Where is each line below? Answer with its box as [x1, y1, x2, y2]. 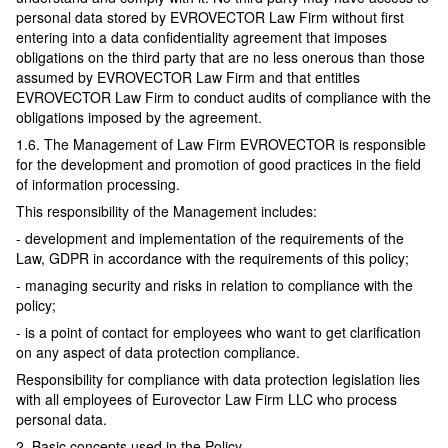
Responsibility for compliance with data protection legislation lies [16, 369, 420, 390]
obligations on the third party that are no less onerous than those [16, 47, 425, 68]
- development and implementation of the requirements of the [16, 228, 404, 249]
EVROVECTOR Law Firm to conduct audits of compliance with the [16, 87, 431, 108]
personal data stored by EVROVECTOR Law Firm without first [16, 7, 404, 28]
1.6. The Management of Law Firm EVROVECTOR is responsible [16, 134, 426, 155]
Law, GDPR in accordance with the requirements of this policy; [16, 248, 409, 269]
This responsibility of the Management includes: [16, 201, 317, 222]
